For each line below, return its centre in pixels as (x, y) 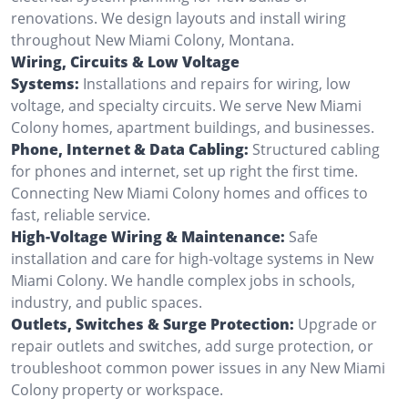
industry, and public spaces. (107, 302)
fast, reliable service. (81, 214)
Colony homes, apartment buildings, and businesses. (193, 127)
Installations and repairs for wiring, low (216, 83)
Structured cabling (316, 149)
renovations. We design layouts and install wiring (178, 18)
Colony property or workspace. (117, 389)
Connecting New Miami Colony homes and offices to (189, 193)
